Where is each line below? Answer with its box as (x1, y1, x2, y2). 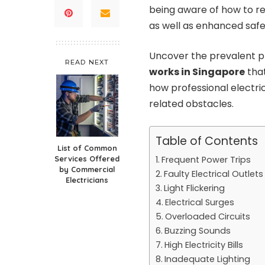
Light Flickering (163, 182, 225, 195)
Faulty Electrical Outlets (163, 168, 263, 180)
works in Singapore (149, 65, 245, 79)
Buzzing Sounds (164, 225, 231, 237)
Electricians (66, 175, 108, 185)
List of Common (57, 143, 117, 153)
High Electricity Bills (164, 239, 243, 251)
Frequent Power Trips (161, 154, 251, 166)
